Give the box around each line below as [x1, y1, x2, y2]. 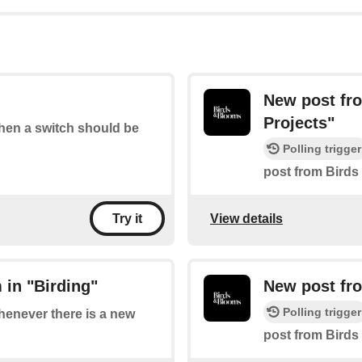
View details [210, 211, 283, 225]
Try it [112, 212, 142, 226]
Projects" [263, 114, 335, 133]
